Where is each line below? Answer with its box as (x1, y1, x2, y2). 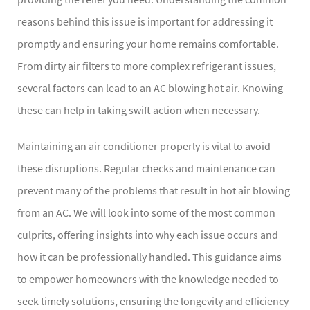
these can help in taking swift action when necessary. (17, 103, 260, 118)
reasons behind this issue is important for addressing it (17, 15, 273, 29)
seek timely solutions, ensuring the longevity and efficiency (17, 294, 289, 309)
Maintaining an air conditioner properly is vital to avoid (17, 139, 271, 154)
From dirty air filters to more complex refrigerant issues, (17, 59, 276, 73)
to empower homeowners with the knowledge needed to (17, 272, 279, 286)
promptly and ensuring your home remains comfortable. (17, 37, 279, 51)
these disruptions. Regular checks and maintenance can (17, 161, 275, 176)
